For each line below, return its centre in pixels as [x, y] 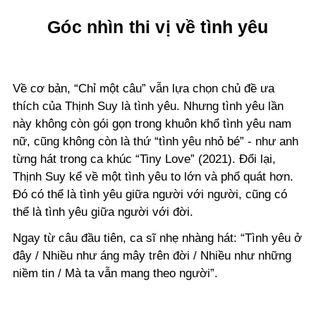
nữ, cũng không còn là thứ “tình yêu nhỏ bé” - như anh [156, 142]
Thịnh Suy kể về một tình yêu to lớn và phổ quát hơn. [153, 177]
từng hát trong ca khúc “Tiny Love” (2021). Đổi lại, [144, 159]
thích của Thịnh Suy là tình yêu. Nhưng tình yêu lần [148, 107]
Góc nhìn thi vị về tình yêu [158, 27]
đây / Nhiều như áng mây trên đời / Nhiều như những [152, 256]
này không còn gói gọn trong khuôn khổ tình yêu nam [152, 124]
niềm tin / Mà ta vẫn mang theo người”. [115, 274]
